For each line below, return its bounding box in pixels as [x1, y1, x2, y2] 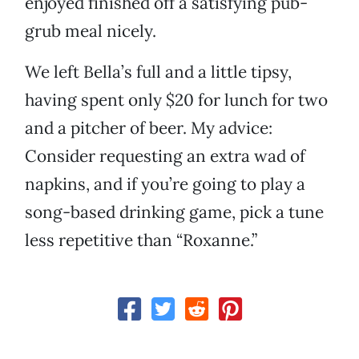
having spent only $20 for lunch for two [25, 89, 328, 111]
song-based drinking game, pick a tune [25, 201, 324, 224]
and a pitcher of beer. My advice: [25, 117, 272, 139]
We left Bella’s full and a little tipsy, [25, 61, 292, 83]
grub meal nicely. [25, 20, 156, 42]
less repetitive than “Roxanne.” [25, 229, 257, 252]
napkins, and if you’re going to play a [25, 173, 305, 196]
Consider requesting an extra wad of [25, 145, 305, 167]
